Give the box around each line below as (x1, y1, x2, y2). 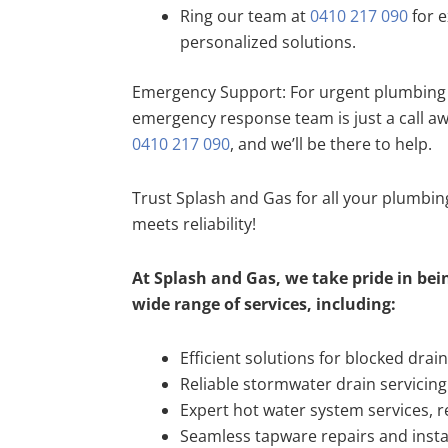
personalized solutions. (180, 31, 356, 54)
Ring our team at (180, 5, 310, 28)
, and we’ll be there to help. (230, 133, 432, 156)
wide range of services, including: (132, 293, 396, 316)
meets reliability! (132, 213, 256, 236)
